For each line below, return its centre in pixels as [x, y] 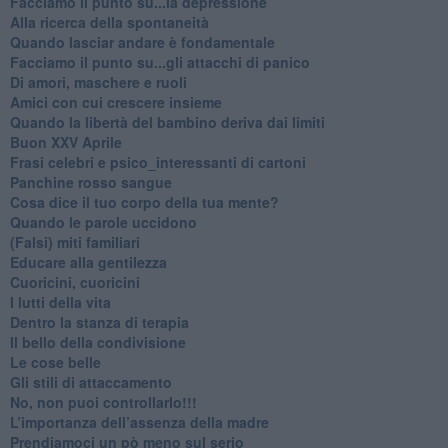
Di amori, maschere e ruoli [98, 81]
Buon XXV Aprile [65, 141]
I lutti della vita [60, 301]
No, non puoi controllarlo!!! [103, 401]
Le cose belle [55, 361]
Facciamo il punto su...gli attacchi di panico [159, 61]
